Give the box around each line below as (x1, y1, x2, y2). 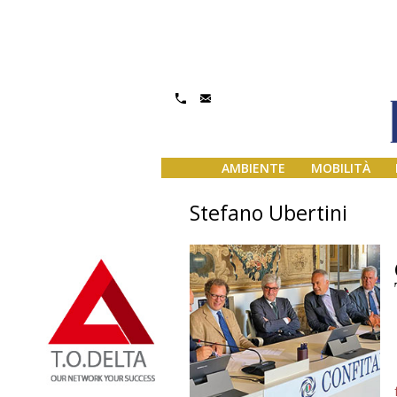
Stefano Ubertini (190, 198, 347, 227)
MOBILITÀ (310, 160, 370, 177)
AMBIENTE (221, 160, 285, 177)
